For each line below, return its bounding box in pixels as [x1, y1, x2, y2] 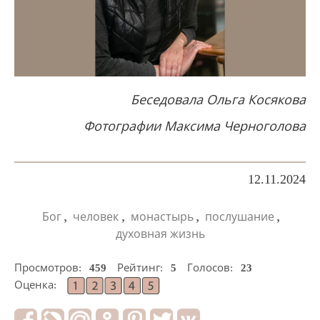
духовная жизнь [115, 227, 205, 240]
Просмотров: [14, 261, 84, 274]
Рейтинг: [117, 261, 166, 274]
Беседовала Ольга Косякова [131, 92, 306, 107]
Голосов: [187, 261, 236, 274]
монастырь [130, 210, 194, 223]
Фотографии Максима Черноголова [84, 119, 306, 134]
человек [73, 210, 119, 223]
